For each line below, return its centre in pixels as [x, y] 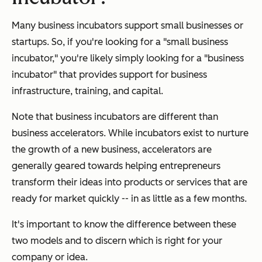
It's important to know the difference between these [124, 224]
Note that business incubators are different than [115, 117]
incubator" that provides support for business [109, 75]
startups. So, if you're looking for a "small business [120, 42]
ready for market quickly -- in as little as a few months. [129, 199]
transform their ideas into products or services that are [130, 182]
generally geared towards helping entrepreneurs [116, 166]
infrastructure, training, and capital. [87, 91]
